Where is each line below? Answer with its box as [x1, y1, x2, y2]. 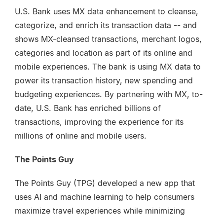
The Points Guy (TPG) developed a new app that [15, 178, 195, 188]
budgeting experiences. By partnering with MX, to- [15, 89, 203, 99]
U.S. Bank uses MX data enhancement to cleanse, [15, 6, 198, 16]
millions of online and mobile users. [15, 131, 147, 141]
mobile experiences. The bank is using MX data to [15, 62, 201, 72]
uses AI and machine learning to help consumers [15, 192, 194, 202]
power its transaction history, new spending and [15, 75, 193, 85]
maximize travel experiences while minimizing [15, 206, 185, 216]
